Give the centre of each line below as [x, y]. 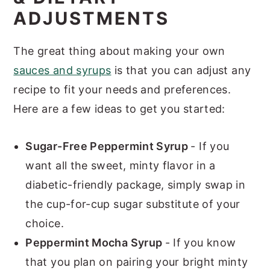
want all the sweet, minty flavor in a [121, 166]
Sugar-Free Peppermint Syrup [108, 146]
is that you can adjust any [181, 71]
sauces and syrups [62, 71]
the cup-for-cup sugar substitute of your [133, 204]
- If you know [200, 243]
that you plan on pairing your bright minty [137, 262]
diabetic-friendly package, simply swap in [136, 185]
